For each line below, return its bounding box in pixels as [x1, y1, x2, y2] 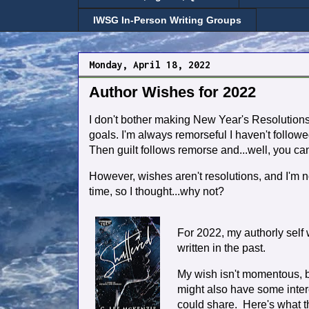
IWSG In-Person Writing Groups [93, 14, 241, 26]
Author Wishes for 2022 [89, 83, 256, 101]
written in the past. [177, 242, 268, 255]
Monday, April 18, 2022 [89, 59, 210, 71]
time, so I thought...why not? [89, 186, 224, 198]
